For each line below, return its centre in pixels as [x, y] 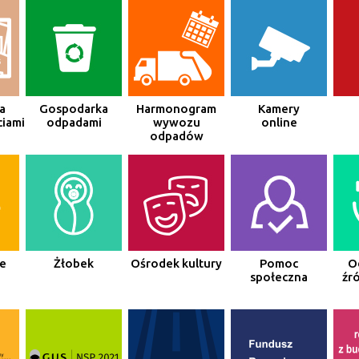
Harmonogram [177, 108]
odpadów [176, 135]
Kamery [279, 108]
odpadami [74, 122]
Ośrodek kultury [177, 263]
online [279, 122]
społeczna [279, 276]
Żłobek [74, 263]
